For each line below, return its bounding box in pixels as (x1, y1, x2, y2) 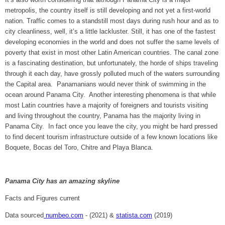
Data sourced (5, 211, 44, 219)
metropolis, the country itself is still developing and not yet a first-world (5, 6, 210, 14)
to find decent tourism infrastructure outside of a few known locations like (5, 133, 217, 141)
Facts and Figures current (5, 194, 82, 202)
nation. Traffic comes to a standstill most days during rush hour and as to (5, 17, 218, 25)
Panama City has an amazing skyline (5, 177, 122, 185)
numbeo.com (44, 211, 83, 219)
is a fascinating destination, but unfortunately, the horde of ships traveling (5, 59, 218, 67)
